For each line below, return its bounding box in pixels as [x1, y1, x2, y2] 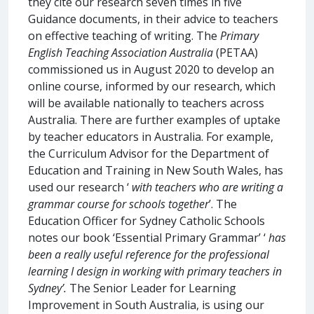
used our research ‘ [28, 179, 132, 195]
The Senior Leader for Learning [67, 280, 236, 296]
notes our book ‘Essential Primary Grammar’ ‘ [28, 229, 268, 245]
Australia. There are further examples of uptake [28, 111, 280, 128]
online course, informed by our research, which [28, 78, 275, 94]
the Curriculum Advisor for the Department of [28, 145, 269, 161]
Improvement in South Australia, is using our [28, 296, 264, 313]
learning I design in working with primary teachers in [28, 263, 282, 279]
